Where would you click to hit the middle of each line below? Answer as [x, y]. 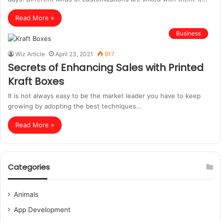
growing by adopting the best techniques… [75, 106]
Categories [29, 167]
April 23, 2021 [74, 54]
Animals [26, 194]
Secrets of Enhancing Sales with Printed [106, 68]
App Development [42, 210]
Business [188, 33]
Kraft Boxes [36, 81]
